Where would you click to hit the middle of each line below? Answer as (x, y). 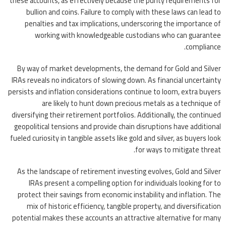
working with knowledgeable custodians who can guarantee (128, 35)
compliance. (203, 46)
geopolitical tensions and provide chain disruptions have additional (118, 126)
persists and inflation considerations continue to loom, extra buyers (115, 91)
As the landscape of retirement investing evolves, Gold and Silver (119, 171)
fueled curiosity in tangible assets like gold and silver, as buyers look (116, 138)
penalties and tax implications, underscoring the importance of (123, 23)
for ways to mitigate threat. (178, 149)
